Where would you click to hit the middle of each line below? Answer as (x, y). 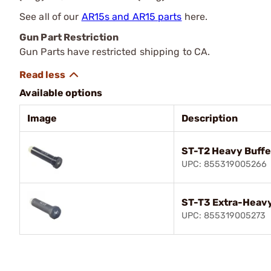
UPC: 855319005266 (224, 164)
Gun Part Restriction (69, 37)
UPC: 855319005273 (224, 215)
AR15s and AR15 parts (132, 16)
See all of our (51, 16)
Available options (61, 93)
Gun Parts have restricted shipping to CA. (115, 51)
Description (210, 118)
